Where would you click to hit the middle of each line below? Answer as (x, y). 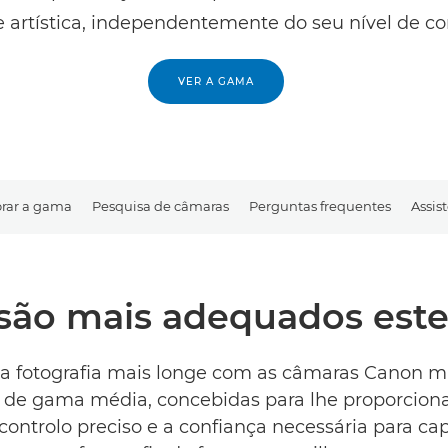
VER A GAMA (216, 81)
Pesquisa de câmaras (160, 205)
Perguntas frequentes (320, 205)
